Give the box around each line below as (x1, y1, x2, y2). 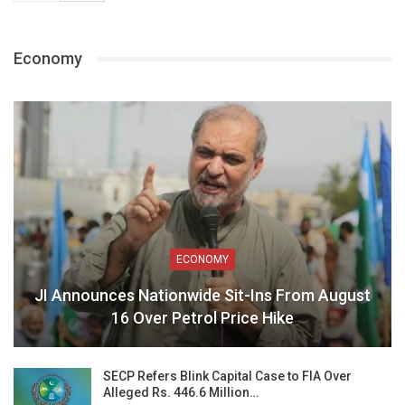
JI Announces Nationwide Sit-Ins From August (34, 285, 371, 305)
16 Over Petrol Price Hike (111, 307, 294, 327)
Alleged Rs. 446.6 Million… (103, 384, 259, 400)
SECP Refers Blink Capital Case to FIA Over (103, 368, 352, 383)
